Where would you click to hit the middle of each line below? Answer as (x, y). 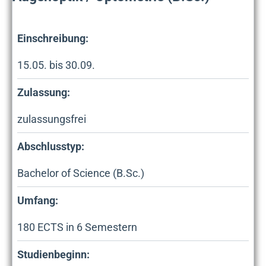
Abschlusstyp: (51, 146)
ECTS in (56, 227)
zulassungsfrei (52, 119)
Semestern (110, 227)
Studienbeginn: (53, 254)
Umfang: (38, 200)
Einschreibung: (53, 38)
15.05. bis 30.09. (56, 65)
